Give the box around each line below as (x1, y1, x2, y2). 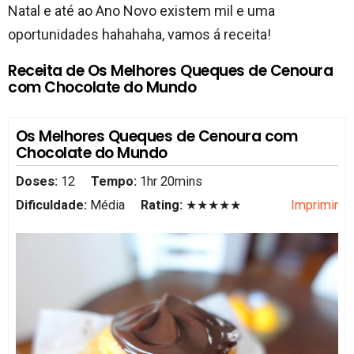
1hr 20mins (139, 173, 202, 189)
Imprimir (291, 197, 339, 213)
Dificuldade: (15, 197, 90, 213)
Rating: (140, 197, 186, 213)
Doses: (15, 173, 61, 189)
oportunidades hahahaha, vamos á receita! (8, 25, 271, 43)
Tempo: (90, 173, 137, 189)
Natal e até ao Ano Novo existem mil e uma (8, 2, 275, 19)
